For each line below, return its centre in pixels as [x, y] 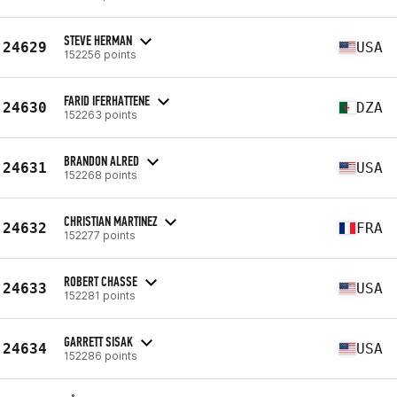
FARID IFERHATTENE [107, 100]
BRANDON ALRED [101, 160]
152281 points [100, 295]
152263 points [101, 114]
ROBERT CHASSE [101, 281]
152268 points [101, 175]
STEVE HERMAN [98, 40]
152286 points [101, 355]
